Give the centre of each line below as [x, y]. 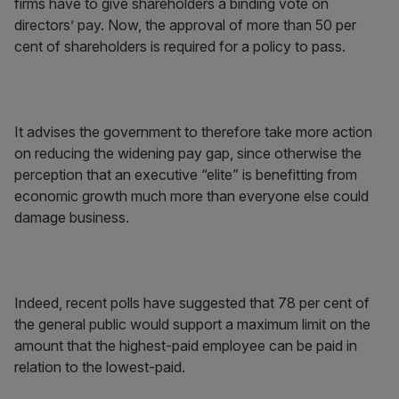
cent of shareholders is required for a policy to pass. [182, 46]
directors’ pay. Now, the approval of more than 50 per [185, 25]
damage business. [72, 217]
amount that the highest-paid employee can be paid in [186, 346]
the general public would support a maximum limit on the [192, 324]
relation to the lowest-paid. [100, 367]
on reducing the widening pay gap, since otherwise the [188, 153]
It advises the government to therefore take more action [193, 132]
